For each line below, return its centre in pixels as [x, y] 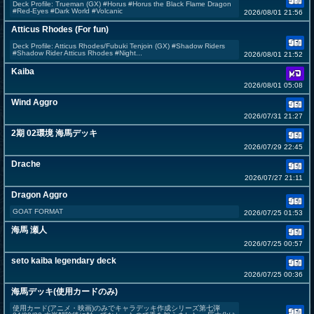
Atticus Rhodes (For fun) [60, 30]
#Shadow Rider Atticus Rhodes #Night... [77, 53]
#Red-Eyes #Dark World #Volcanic [68, 11]
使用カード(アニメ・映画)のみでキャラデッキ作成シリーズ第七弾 [116, 308]
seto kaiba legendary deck [64, 261]
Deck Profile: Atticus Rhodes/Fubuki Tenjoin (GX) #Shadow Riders [119, 46]
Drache [26, 164]
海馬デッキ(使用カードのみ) [64, 292]
